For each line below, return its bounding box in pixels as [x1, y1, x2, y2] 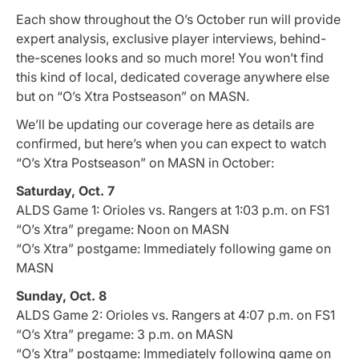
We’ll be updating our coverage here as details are [16, 115, 314, 132]
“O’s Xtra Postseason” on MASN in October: [16, 154, 274, 171]
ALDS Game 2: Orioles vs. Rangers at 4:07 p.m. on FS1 [16, 307, 335, 324]
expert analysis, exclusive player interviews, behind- [16, 30, 326, 46]
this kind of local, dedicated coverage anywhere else [16, 68, 329, 85]
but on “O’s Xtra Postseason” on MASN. [16, 87, 249, 104]
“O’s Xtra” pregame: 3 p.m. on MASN [16, 326, 233, 343]
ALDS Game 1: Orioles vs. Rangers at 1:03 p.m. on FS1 [16, 202, 329, 219]
